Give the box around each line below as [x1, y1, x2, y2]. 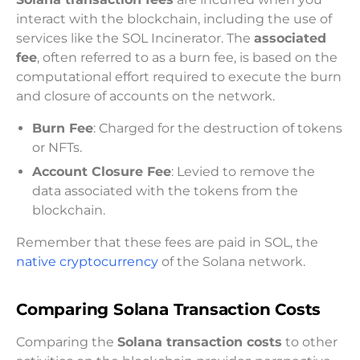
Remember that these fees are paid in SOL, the [16, 234, 318, 250]
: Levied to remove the [171, 163, 315, 179]
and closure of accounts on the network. [16, 88, 275, 104]
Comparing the [16, 334, 117, 350]
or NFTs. [32, 140, 82, 156]
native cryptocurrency [16, 253, 162, 269]
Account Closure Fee [32, 163, 171, 179]
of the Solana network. [162, 253, 305, 269]
